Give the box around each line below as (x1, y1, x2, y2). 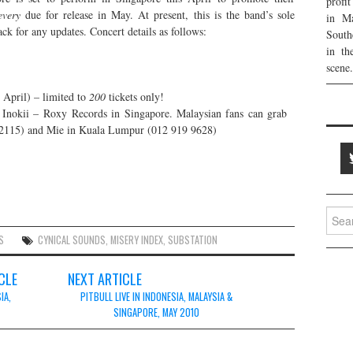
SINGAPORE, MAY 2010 (113, 304, 199, 320)
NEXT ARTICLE (68, 267, 142, 289)
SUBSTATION (168, 232, 218, 247)
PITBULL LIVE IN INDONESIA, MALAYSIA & (80, 288, 232, 304)
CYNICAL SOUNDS (38, 232, 106, 247)
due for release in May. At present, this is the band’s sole (20, 6, 295, 22)
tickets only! (106, 88, 164, 104)
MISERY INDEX (110, 232, 164, 247)
